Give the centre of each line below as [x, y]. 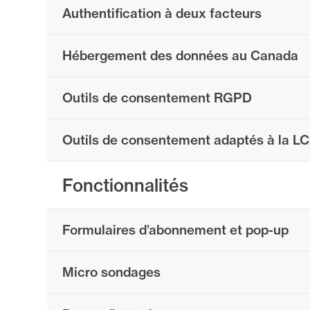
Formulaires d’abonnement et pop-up [175, 230]
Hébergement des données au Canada [180, 56]
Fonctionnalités [125, 185]
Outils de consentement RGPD [157, 98]
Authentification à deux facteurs [162, 13]
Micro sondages [111, 272]
